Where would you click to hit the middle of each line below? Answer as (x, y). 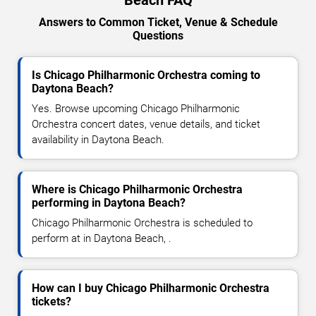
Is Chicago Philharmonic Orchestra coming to (146, 75)
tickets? (51, 301)
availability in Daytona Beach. (98, 139)
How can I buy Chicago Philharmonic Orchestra (151, 288)
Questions (158, 35)
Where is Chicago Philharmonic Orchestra (137, 189)
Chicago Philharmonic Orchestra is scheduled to (142, 223)
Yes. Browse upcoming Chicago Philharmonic (136, 108)
